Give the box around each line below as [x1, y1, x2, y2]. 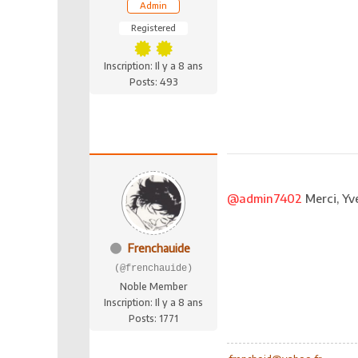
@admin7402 [227, 191, 302, 206]
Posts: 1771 [129, 312, 178, 325]
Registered [131, 22, 176, 34]
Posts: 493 [129, 76, 178, 89]
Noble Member [120, 280, 187, 293]
